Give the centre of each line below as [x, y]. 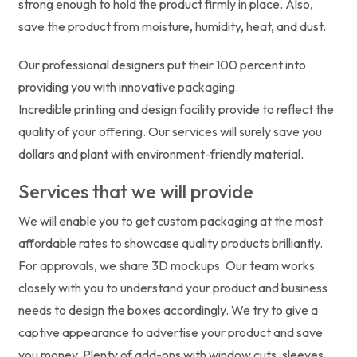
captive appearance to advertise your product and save [171, 332]
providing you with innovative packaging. [128, 86]
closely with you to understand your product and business [173, 287]
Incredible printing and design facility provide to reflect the [176, 109]
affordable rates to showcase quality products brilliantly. [171, 243]
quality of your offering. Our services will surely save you [170, 131]
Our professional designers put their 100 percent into [162, 64]
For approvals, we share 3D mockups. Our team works [167, 265]
